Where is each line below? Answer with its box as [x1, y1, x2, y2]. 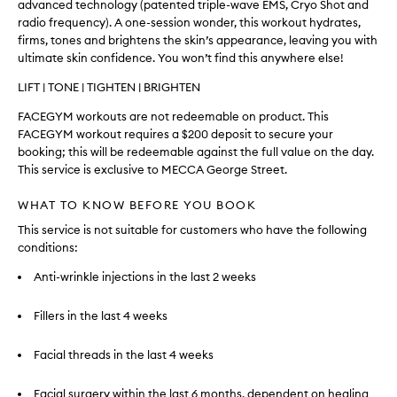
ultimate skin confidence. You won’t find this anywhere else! [18, 51, 344, 65]
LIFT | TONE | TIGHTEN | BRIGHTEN [18, 80, 200, 94]
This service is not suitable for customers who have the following [18, 222, 367, 237]
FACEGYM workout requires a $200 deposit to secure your [18, 127, 333, 141]
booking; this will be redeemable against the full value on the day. [18, 144, 374, 159]
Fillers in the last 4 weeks [34, 308, 167, 323]
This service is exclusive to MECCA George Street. [18, 162, 287, 176]
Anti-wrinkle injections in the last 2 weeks [34, 269, 256, 284]
